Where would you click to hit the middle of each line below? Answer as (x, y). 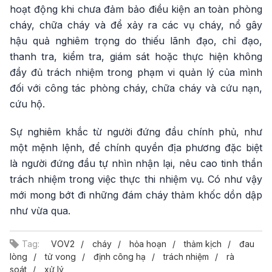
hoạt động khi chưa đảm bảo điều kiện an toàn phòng (136, 9)
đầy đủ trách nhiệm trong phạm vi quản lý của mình (136, 73)
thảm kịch (203, 244)
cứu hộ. (27, 104)
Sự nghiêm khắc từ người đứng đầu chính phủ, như (136, 132)
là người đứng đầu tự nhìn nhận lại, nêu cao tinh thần (136, 164)
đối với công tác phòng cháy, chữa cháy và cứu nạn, (136, 88)
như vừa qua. (40, 211)
